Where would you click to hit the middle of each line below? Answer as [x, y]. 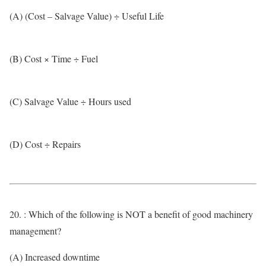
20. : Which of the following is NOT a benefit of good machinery [131, 214]
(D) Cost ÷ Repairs [45, 144]
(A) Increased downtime [55, 257]
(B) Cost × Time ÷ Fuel [54, 58]
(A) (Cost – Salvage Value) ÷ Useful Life [87, 16]
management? [35, 231]
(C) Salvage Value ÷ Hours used [70, 101]
